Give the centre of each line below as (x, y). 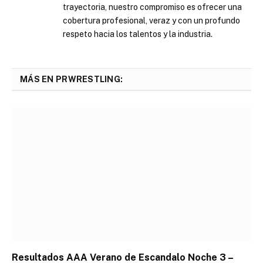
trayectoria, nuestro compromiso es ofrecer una (152, 7)
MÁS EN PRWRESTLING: (72, 79)
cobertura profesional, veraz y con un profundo (151, 20)
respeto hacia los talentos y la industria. (138, 34)
